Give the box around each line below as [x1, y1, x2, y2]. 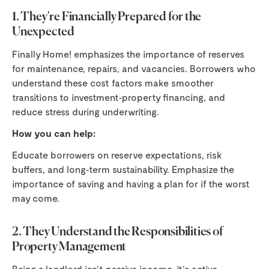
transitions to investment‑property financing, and [12, 91, 225, 103]
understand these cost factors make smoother [12, 77, 214, 89]
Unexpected [12, 26, 75, 39]
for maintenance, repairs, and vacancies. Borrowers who [12, 62, 256, 74]
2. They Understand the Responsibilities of [12, 226, 223, 239]
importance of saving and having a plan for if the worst [12, 178, 250, 190]
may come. [12, 192, 59, 204]
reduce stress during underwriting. [12, 106, 159, 118]
